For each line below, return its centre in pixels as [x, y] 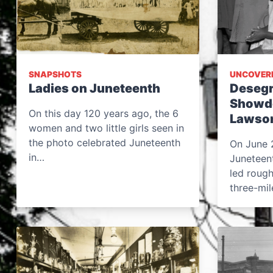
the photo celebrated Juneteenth [105, 143]
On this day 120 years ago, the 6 [104, 113]
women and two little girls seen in [106, 128]
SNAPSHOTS [55, 74]
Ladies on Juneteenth [94, 88]
